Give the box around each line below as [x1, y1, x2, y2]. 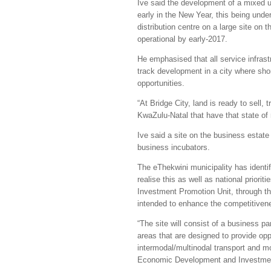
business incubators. [137, 143, 210, 152]
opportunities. [137, 79, 187, 88]
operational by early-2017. [137, 34, 230, 44]
